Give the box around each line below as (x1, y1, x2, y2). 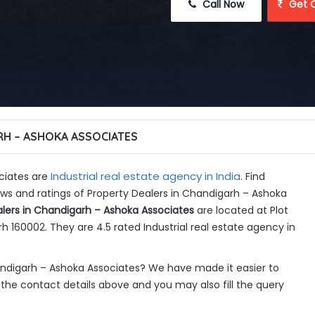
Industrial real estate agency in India (50, 169, 240, 184)
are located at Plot (193, 203, 288, 217)
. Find (240, 169, 265, 184)
